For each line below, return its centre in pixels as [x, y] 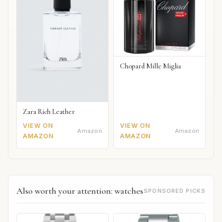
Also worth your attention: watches [80, 191]
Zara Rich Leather [49, 112]
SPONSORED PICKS [175, 191]
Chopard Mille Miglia [151, 66]
